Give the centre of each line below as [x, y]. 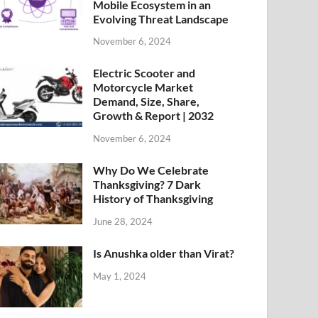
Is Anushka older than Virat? [164, 253]
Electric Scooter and [144, 73]
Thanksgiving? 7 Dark [147, 185]
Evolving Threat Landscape [161, 18]
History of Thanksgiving [153, 199]
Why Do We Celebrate [151, 170]
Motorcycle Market [143, 87]
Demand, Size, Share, [147, 102]
